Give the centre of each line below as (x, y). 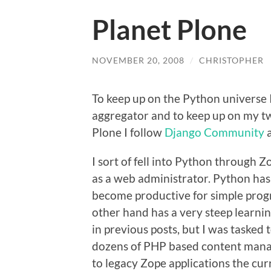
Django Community (214, 132)
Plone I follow (128, 132)
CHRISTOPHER (231, 60)
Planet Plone (169, 30)
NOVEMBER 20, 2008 (138, 60)
